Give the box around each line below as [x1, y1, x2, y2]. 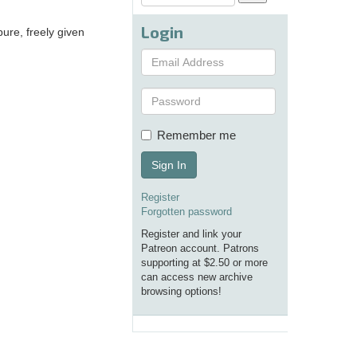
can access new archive [141, 271, 253, 284]
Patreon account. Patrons [141, 242, 259, 255]
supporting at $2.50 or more [141, 257, 268, 269]
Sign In [151, 159, 186, 172]
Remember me [157, 128, 236, 143]
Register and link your [141, 228, 241, 241]
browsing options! [141, 285, 222, 298]
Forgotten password [141, 206, 232, 218]
